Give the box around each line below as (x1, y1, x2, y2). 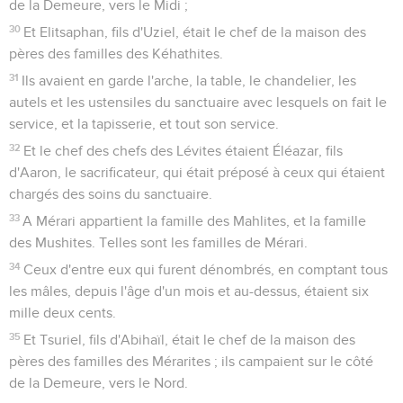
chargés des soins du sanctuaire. (9, 186, 212, 201)
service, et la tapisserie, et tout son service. (9, 116, 279, 131)
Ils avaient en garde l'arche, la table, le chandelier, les (22, 73, 357, 88)
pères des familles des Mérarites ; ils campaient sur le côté (9, 354, 373, 369)
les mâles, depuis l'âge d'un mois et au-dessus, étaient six (9, 283, 369, 299)
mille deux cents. (9, 305, 116, 320)
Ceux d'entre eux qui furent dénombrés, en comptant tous (23, 262, 389, 277)
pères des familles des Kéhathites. (9, 46, 223, 61)
